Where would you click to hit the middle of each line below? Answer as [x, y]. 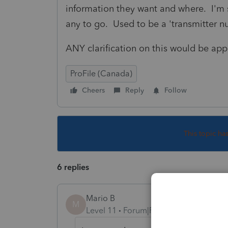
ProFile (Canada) [101, 73]
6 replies [73, 167]
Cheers [93, 90]
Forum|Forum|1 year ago [169, 210]
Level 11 [101, 210]
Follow [176, 90]
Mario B [101, 198]
